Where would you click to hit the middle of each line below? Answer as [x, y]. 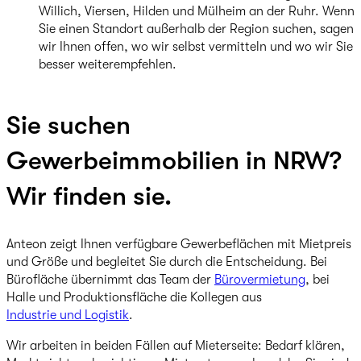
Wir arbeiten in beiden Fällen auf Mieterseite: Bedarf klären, [176, 346]
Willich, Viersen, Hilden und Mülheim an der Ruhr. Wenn [197, 11]
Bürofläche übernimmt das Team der [110, 280]
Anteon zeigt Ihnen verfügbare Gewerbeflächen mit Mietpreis [179, 245]
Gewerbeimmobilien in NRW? [174, 160]
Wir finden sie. [89, 196]
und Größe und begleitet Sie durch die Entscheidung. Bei [167, 262]
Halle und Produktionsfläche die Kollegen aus [134, 298]
